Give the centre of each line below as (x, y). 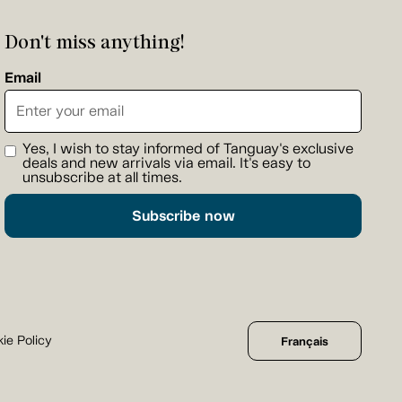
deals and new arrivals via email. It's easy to (166, 162)
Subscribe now (183, 215)
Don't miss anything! (95, 41)
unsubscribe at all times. (102, 177)
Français (305, 341)
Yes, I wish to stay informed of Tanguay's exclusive (188, 148)
